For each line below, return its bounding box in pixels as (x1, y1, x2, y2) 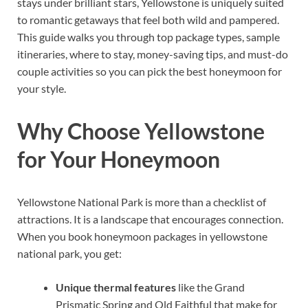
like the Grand (176, 280, 245, 294)
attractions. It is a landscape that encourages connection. (17, 212, 283, 226)
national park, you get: (17, 247, 122, 261)
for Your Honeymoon (17, 146, 220, 173)
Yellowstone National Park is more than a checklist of (17, 195, 266, 209)
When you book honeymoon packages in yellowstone (17, 230, 267, 243)
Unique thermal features (56, 280, 176, 294)
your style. (17, 82, 66, 96)
